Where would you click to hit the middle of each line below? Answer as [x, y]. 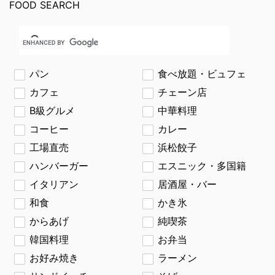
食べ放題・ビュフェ [202, 74]
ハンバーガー [59, 166]
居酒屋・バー [187, 184]
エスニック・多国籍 [202, 166]
